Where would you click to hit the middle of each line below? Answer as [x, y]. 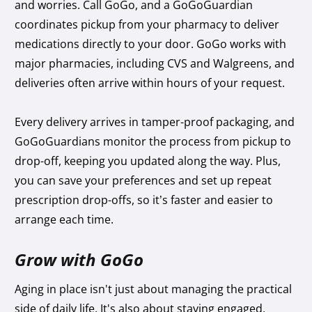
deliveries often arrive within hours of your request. [150, 83]
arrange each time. [64, 219]
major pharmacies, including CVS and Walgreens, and [155, 63]
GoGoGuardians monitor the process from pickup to [153, 141]
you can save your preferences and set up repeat [143, 180]
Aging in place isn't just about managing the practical [154, 289]
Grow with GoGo [79, 259]
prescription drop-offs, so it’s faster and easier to [144, 200]
